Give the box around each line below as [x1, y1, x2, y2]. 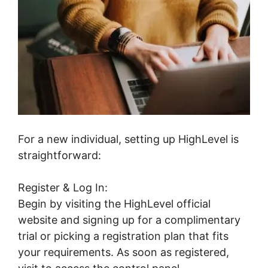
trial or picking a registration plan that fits [18, 230, 229, 243]
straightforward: [18, 149, 101, 162]
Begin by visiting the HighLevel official [18, 197, 211, 211]
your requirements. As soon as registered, [18, 246, 229, 259]
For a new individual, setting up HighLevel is [18, 133, 239, 146]
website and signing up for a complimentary [18, 214, 240, 227]
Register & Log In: [18, 181, 108, 194]
